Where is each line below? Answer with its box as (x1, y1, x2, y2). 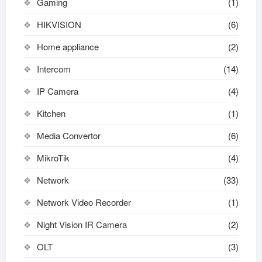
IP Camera (36, 85, 78, 97)
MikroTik (36, 151, 70, 164)
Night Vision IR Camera (36, 218, 127, 230)
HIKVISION (36, 18, 81, 30)
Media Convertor (36, 129, 101, 142)
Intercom (36, 63, 71, 75)
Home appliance (36, 40, 99, 53)
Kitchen (36, 107, 65, 119)
